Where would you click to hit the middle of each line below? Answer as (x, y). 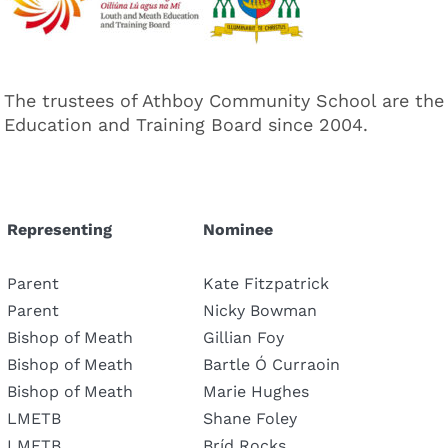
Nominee (238, 230)
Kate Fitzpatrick (266, 283)
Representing (59, 230)
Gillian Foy (243, 337)
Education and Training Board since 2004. (186, 124)
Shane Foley (250, 418)
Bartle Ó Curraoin (271, 364)
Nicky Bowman (260, 310)
